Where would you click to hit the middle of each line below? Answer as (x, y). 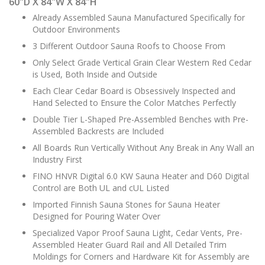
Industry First (57, 159)
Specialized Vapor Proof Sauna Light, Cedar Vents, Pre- (138, 232)
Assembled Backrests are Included (98, 131)
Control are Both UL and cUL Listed (101, 188)
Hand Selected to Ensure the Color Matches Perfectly (134, 102)
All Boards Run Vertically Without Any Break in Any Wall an (143, 147)
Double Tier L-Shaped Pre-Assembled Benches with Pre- (140, 119)
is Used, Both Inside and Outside (95, 74)
